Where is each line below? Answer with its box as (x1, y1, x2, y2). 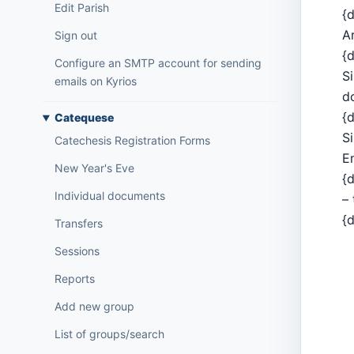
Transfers (54, 217, 103, 231)
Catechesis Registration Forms (54, 134, 210, 148)
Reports (54, 272, 95, 286)
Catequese (54, 111, 114, 125)
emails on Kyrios (54, 74, 137, 88)
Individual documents (54, 189, 165, 203)
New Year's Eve (54, 161, 134, 175)
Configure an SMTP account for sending (54, 56, 262, 70)
